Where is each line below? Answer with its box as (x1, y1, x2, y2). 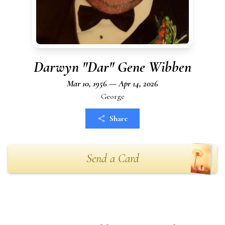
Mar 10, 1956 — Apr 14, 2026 (67, 78, 158, 89)
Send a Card (86, 151, 139, 166)
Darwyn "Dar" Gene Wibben (34, 58, 191, 76)
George (100, 91, 125, 101)
